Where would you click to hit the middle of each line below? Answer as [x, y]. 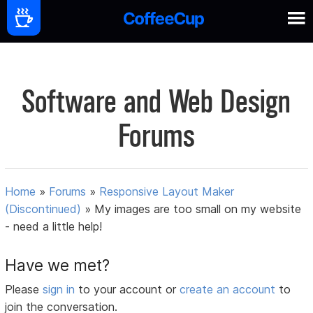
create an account [228, 290]
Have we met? [58, 265]
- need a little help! [54, 227]
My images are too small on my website [198, 209]
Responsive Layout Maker [167, 192]
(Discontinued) [43, 209]
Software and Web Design [156, 102]
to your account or [129, 290]
